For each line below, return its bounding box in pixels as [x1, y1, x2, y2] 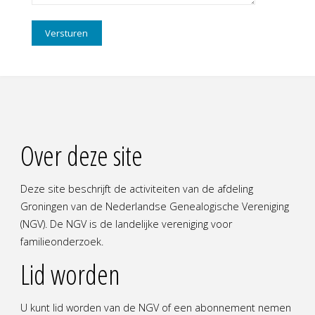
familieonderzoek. [20, 235, 103, 249]
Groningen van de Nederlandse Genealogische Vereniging [20, 200, 289, 214]
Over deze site [20, 137, 143, 174]
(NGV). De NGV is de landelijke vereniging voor [20, 217, 232, 231]
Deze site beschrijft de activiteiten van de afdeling [20, 182, 253, 196]
